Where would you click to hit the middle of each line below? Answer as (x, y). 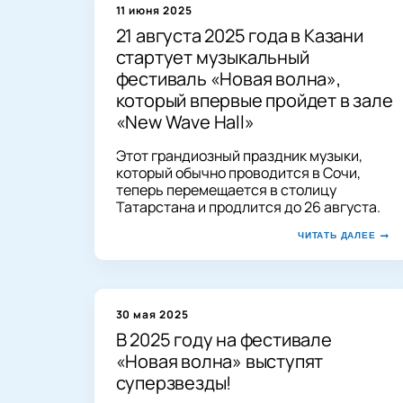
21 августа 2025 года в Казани (239, 35)
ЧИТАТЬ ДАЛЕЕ (336, 235)
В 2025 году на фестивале (224, 339)
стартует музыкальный (212, 57)
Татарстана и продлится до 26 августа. (248, 206)
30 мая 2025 (152, 314)
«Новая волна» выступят (219, 361)
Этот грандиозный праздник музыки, (239, 155)
